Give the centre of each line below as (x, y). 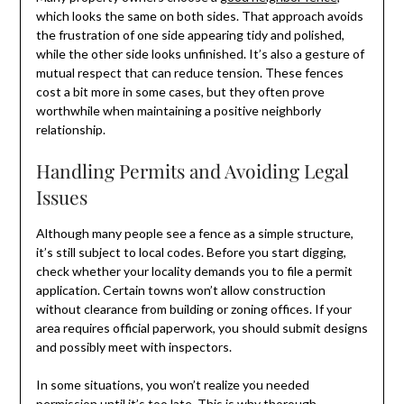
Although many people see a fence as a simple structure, (194, 233)
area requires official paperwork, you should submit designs (202, 327)
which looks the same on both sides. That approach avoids (199, 15)
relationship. (70, 129)
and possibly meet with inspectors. (133, 346)
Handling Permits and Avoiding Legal (192, 170)
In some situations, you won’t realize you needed (172, 384)
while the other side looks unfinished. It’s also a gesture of (200, 53)
